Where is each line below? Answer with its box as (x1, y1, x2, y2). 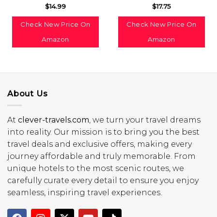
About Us (7, 89, 48, 98)
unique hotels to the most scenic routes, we (7, 164, 184, 173)
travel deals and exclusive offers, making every (7, 139, 192, 149)
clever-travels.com (18, 115, 89, 125)
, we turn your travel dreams (89, 115, 201, 125)
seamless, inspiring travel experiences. (7, 188, 162, 198)
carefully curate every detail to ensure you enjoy (7, 176, 199, 186)
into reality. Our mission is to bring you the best (7, 127, 200, 137)
